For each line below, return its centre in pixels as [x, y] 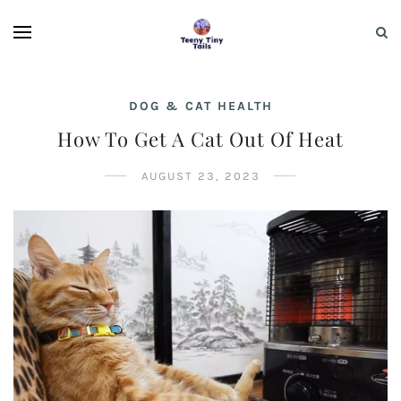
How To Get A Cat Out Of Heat [200, 139]
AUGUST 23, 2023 [200, 176]
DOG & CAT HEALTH [200, 106]
